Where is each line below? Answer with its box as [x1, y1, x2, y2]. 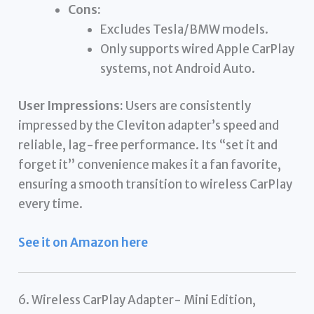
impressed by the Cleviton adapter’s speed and [18, 118, 280, 134]
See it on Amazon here [18, 235, 149, 251]
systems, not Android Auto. [100, 60, 255, 76]
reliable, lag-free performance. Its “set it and [18, 137, 278, 153]
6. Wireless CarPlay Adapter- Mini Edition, [18, 292, 257, 308]
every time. [18, 196, 83, 212]
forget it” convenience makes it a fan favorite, [18, 157, 282, 173]
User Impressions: [18, 98, 124, 114]
